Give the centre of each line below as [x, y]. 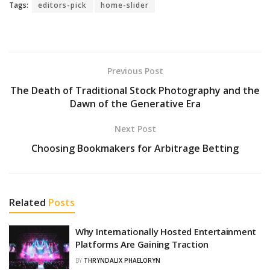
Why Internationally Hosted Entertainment [166, 232]
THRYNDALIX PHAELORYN [122, 261]
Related [27, 203]
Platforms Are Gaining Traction [142, 244]
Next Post [135, 129]
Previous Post [135, 71]
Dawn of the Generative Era [135, 104]
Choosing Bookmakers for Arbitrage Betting [135, 149]
